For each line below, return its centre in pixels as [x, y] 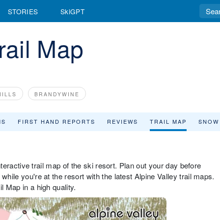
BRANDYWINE [57, 94]
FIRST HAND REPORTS [56, 121]
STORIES [23, 11]
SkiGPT [72, 11]
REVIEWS [123, 121]
